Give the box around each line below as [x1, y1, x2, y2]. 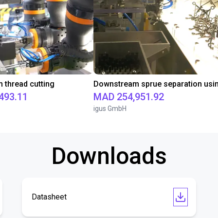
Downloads [51, 142, 167, 170]
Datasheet [32, 192, 67, 201]
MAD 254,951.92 [93, 91, 164, 103]
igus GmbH [93, 105, 127, 112]
